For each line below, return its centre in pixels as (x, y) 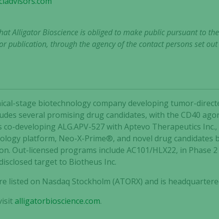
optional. (139, 193)
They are (139, 204)
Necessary (144, 150)
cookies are (143, 172)
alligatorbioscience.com (58, 201)
